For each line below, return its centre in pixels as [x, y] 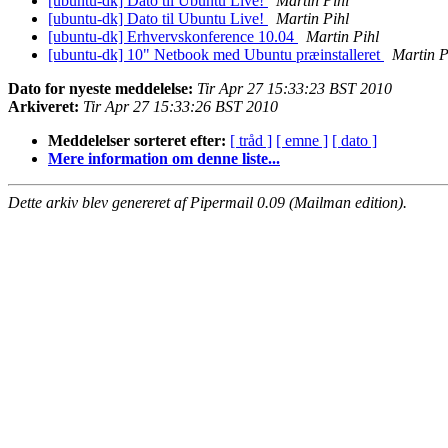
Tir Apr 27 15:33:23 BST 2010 [294, 89]
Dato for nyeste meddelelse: [100, 89]
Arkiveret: [43, 107]
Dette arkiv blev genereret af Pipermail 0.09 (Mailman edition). [207, 203]
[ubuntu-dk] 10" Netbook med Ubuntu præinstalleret [216, 55]
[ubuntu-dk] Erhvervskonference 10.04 [173, 37]
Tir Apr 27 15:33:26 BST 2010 [180, 107]
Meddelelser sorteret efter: [137, 141]
